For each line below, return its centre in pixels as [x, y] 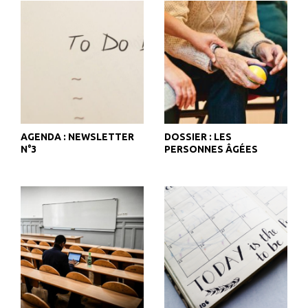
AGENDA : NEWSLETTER [77, 137]
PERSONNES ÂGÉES [211, 150]
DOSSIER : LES [198, 137]
